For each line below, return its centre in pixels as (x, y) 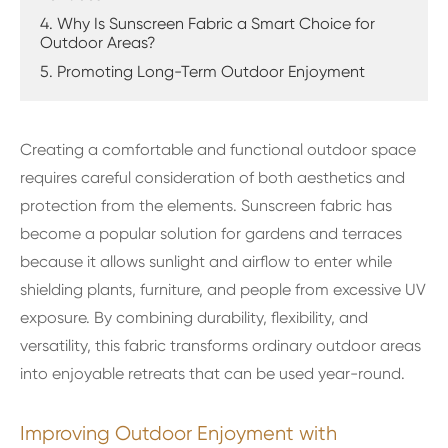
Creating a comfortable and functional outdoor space (218, 149)
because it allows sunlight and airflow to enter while (206, 261)
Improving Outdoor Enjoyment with (178, 433)
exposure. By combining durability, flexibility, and (194, 317)
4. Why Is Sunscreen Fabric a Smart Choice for (207, 23)
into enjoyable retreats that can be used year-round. (212, 373)
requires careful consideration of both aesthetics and (212, 177)
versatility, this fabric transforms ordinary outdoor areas (220, 345)
